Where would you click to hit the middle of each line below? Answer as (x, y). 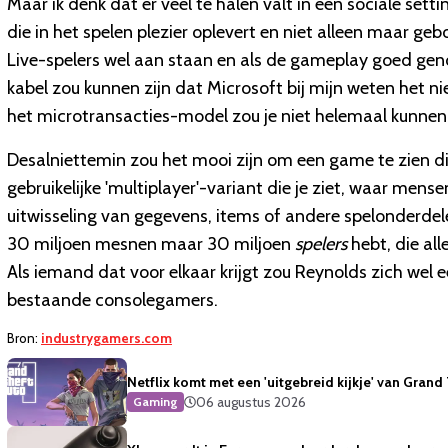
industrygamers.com (106, 338)
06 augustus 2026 (251, 402)
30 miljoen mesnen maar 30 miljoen (151, 244)
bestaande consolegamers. (112, 300)
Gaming (155, 401)
